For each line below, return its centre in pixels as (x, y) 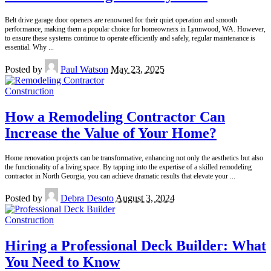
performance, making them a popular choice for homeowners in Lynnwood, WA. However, (135, 29)
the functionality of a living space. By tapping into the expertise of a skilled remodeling (128, 167)
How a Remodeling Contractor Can (115, 117)
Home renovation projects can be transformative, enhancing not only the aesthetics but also (134, 158)
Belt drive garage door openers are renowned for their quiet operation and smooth (121, 20)
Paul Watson (84, 70)
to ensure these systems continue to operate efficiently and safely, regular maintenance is (130, 38)
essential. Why (27, 47)
